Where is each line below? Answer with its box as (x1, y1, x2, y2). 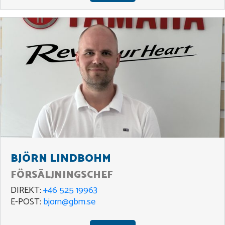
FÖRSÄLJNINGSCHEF (11, 167, 113, 184)
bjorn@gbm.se (43, 194, 95, 210)
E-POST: (11, 194, 43, 210)
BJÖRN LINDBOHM (11, 150, 111, 168)
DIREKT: (11, 183, 43, 198)
